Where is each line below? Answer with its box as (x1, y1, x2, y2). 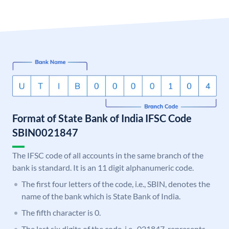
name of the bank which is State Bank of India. (21, 191, 180, 201)
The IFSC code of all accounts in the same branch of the (12, 150, 203, 161)
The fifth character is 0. (21, 208, 101, 218)
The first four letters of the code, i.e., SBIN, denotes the (21, 179, 210, 189)
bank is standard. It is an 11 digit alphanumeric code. (12, 163, 194, 173)
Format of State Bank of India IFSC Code (12, 112, 192, 125)
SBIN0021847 (12, 126, 78, 139)
